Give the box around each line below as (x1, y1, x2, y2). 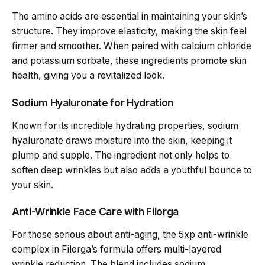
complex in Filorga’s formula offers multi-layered (12, 244, 221, 256)
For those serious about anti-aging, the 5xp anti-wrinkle (12, 229, 248, 241)
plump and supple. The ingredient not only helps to (12, 149, 230, 161)
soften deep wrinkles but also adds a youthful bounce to (12, 164, 252, 176)
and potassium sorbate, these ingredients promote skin (12, 55, 247, 67)
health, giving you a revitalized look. (12, 70, 164, 82)
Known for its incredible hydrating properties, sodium (12, 119, 238, 131)
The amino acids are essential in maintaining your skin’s (12, 11, 247, 22)
